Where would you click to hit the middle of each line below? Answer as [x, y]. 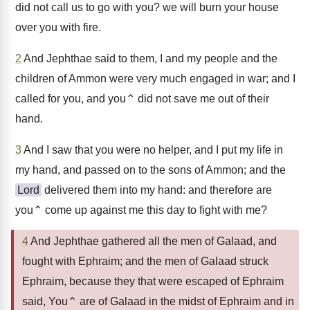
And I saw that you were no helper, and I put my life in [152, 150]
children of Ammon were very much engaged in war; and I [155, 79]
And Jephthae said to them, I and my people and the [149, 58]
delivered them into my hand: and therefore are [157, 190]
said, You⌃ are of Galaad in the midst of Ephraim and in [158, 301]
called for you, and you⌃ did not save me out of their [142, 99]
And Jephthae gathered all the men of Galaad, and [153, 241]
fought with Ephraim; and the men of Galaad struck [145, 261]
